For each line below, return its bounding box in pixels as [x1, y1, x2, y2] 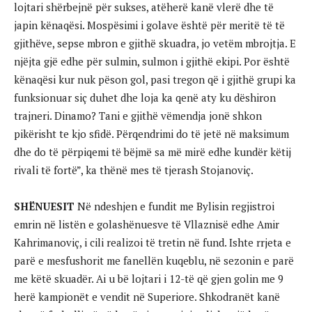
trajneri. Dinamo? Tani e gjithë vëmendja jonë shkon [14, 108, 262, 123]
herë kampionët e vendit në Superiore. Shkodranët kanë [14, 289, 280, 304]
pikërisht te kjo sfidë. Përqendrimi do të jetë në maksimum [14, 126, 289, 141]
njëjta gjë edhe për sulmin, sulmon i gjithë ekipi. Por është [14, 54, 290, 68]
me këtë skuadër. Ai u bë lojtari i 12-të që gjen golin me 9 [14, 271, 283, 286]
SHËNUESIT [14, 198, 75, 213]
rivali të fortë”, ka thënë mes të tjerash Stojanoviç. [14, 162, 253, 177]
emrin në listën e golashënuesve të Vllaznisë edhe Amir [14, 217, 279, 231]
